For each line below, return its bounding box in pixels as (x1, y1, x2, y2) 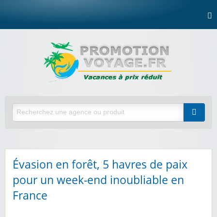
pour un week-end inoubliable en (13, 172, 184, 188)
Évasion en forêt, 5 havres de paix (13, 156, 187, 172)
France (13, 187, 47, 203)
